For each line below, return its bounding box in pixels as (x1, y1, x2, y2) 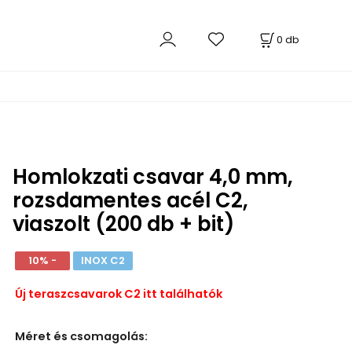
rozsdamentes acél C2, (12, 186, 248, 214)
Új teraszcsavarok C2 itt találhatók (14, 286, 222, 302)
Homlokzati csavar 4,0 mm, (12, 163, 293, 191)
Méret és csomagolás (14, 328, 145, 344)
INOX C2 (80, 253, 125, 268)
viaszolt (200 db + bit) (12, 210, 234, 238)
